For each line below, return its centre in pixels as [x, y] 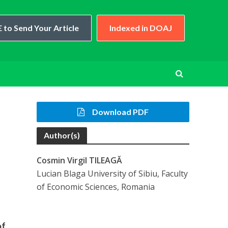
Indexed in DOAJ [140, 28]
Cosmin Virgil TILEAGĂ [80, 160]
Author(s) [62, 135]
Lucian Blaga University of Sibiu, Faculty [112, 174]
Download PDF [121, 112]
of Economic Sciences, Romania [96, 187]
